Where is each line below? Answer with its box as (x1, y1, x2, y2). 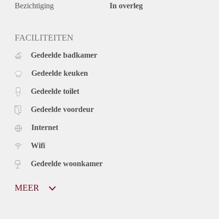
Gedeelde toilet (31, 87, 79, 95)
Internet (31, 123, 58, 131)
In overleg (109, 1, 143, 10)
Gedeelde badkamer (31, 50, 97, 59)
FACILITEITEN (15, 32, 73, 43)
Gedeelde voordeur (31, 105, 94, 113)
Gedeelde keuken (31, 68, 88, 77)
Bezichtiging (15, 1, 54, 10)
